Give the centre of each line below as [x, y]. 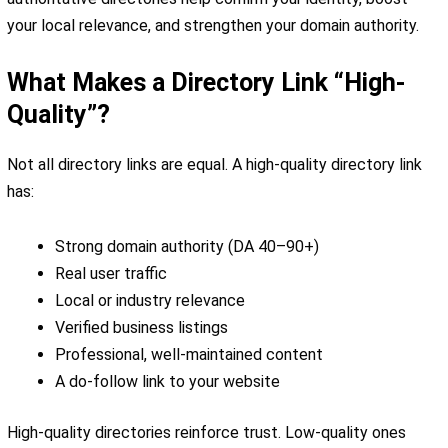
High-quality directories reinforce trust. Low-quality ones [206, 432]
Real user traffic [111, 273]
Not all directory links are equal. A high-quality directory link [214, 164]
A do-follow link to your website [167, 381]
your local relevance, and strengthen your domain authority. [213, 25]
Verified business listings [141, 327]
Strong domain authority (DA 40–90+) [187, 246]
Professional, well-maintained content [189, 354]
